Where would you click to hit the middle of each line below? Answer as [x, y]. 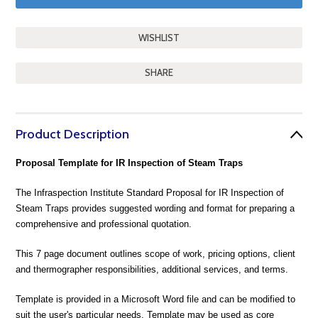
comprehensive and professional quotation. [104, 224]
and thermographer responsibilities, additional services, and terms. [152, 269]
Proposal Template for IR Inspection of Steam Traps [130, 163]
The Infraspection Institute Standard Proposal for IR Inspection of [150, 193]
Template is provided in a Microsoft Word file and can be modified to [156, 299]
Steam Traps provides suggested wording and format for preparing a [155, 208]
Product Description [73, 134]
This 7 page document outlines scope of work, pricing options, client [156, 254]
